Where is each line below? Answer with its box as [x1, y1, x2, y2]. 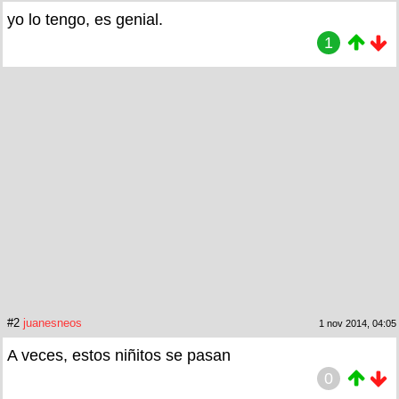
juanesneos [23, 315, 82, 330]
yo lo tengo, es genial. [7, 10, 163, 28]
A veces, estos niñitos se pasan [7, 346, 231, 364]
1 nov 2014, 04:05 [319, 317, 396, 329]
